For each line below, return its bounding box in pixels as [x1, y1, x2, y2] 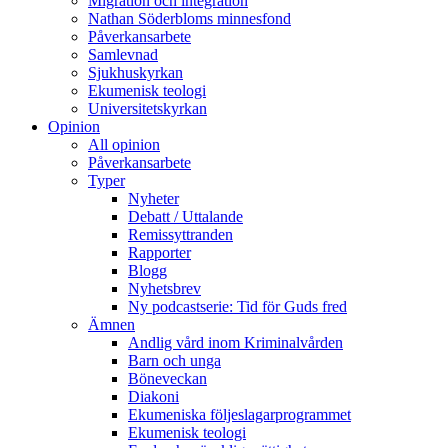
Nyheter [128, 189, 179, 207]
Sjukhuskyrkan [88, 63, 183, 81]
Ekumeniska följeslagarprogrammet [128, 405, 351, 423]
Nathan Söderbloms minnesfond [88, 9, 291, 27]
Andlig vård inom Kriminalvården [128, 333, 343, 351]
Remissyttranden [128, 225, 233, 243]
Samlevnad [88, 45, 158, 63]
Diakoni [128, 387, 179, 405]
